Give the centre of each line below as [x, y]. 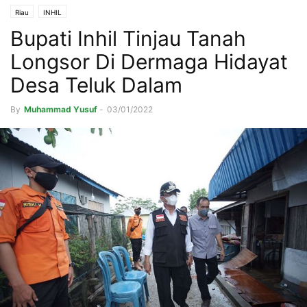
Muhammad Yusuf [61, 110]
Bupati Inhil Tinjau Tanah [128, 39]
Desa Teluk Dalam [96, 85]
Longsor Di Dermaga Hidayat [149, 62]
